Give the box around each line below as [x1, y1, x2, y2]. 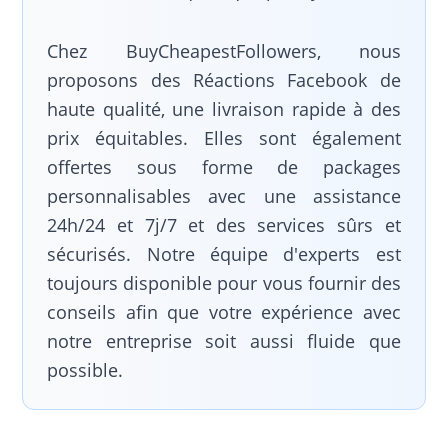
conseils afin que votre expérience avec [47, 299, 401, 324]
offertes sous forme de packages [47, 154, 401, 179]
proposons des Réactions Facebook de [47, 67, 401, 92]
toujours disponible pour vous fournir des [47, 270, 401, 295]
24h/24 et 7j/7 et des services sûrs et [47, 212, 401, 237]
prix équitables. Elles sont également [47, 125, 401, 150]
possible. [47, 357, 124, 382]
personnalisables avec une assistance [47, 183, 401, 208]
